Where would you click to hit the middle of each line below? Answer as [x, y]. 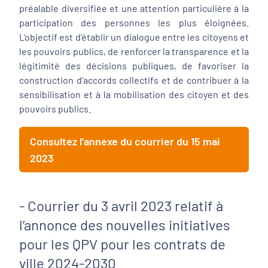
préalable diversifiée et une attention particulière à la [134, 8]
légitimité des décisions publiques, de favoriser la [134, 66]
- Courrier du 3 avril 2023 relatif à [121, 205]
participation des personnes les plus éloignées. [134, 22]
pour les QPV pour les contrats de [122, 244]
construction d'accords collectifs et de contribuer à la [134, 80]
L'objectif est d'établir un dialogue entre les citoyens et [134, 37]
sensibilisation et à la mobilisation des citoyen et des [134, 94]
